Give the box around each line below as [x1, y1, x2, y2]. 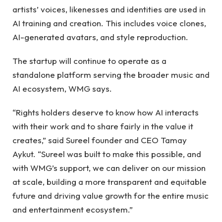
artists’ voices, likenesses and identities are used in [12, 3, 206, 14]
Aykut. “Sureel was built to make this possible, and [12, 149, 201, 160]
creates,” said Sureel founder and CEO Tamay [12, 135, 187, 146]
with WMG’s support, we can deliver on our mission [12, 163, 206, 173]
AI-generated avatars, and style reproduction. [12, 31, 188, 42]
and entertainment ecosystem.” [12, 204, 133, 215]
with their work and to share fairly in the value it [12, 121, 193, 132]
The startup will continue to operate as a [12, 55, 166, 66]
